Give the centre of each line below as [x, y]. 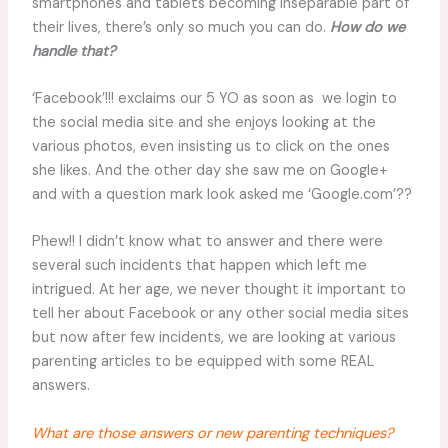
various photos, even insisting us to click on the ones [210, 146]
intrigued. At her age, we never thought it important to [218, 290]
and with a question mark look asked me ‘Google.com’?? [221, 194]
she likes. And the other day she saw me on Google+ [209, 170]
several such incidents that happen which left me [199, 266]
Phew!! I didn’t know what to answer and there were [207, 242]
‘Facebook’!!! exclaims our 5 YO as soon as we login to [214, 98]
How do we [367, 27]
